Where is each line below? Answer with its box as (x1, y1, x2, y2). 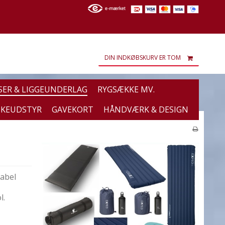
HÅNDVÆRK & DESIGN (103, 104, 188, 116)
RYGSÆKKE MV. (97, 83, 155, 95)
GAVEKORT (52, 104, 93, 116)
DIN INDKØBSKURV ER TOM (104, 53, 181, 62)
